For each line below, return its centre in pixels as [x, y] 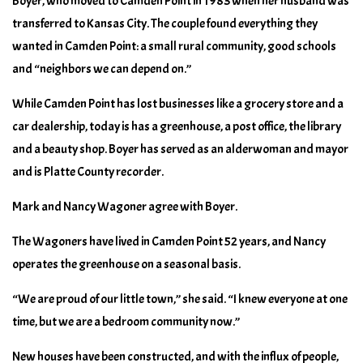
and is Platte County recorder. [88, 171]
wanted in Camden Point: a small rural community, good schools [174, 46]
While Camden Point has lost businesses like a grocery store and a [178, 103]
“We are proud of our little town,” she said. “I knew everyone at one [180, 299]
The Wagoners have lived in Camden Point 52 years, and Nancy [169, 241]
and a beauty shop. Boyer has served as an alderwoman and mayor [180, 149]
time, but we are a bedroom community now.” [126, 321]
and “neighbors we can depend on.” [102, 68]
